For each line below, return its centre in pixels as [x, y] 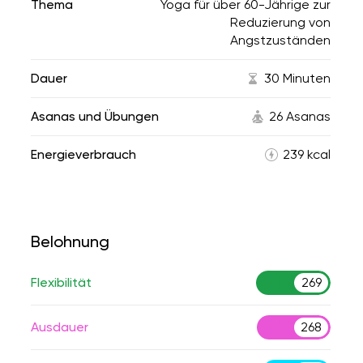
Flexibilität [61, 282]
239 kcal [307, 154]
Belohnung [70, 241]
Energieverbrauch [83, 154]
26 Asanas [300, 116]
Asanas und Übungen [95, 116]
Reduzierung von [280, 22]
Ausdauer [60, 327]
